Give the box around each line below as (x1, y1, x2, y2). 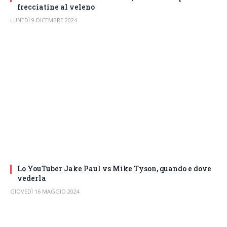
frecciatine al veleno (17, 2, 95, 12)
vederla (17, 173, 46, 183)
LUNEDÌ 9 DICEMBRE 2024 (10, 16, 77, 24)
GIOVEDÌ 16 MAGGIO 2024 (10, 187, 80, 196)
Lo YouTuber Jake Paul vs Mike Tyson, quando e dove (17, 164, 211, 174)
